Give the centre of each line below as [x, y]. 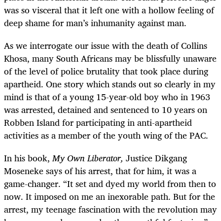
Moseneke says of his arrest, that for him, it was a [100, 171]
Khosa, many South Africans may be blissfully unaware [110, 58]
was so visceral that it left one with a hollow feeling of [109, 10]
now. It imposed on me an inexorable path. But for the [110, 197]
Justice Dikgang [155, 158]
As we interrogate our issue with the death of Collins [106, 46]
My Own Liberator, [88, 158]
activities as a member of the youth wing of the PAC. [107, 135]
